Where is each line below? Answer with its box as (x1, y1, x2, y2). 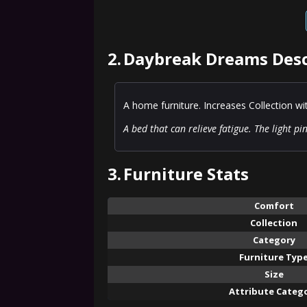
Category (252, 234, 295, 246)
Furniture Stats (123, 162, 249, 185)
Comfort (254, 199, 294, 212)
